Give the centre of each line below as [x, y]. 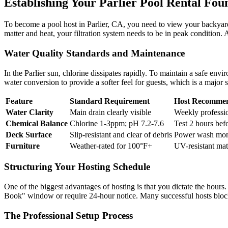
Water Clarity [30, 112]
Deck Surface [29, 134]
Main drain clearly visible [110, 112]
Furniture [23, 146]
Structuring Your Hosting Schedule [77, 167]
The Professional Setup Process [68, 215]
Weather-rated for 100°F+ [111, 146]
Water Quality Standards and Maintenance [94, 53]
